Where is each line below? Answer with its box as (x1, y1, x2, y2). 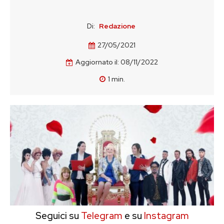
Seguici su (35, 209, 79, 222)
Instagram (143, 209, 189, 222)
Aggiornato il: (75, 57, 119, 67)
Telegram (78, 209, 122, 222)
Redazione (99, 21, 135, 30)
